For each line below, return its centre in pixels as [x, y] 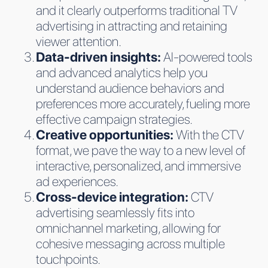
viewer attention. [79, 41]
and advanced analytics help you [122, 72]
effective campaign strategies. [114, 119]
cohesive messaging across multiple [130, 243]
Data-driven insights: [100, 57]
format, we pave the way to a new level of [141, 150]
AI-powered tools [208, 57]
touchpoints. [68, 259]
